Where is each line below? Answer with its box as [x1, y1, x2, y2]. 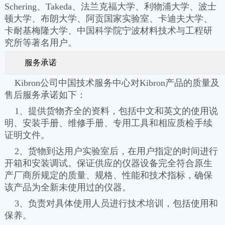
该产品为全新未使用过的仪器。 [5, 182, 131, 192]
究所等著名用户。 [5, 38, 77, 48]
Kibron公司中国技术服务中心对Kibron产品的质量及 [5, 78, 219, 88]
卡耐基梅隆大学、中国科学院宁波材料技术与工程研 [5, 26, 212, 36]
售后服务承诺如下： [5, 90, 86, 100]
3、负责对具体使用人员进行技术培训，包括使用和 [5, 198, 218, 208]
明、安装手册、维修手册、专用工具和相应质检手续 [5, 118, 212, 128]
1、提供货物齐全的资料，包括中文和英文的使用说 [5, 106, 218, 116]
